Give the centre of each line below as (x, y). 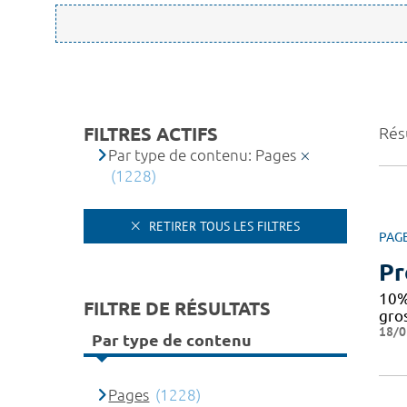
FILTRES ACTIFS (151, 134)
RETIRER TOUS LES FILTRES (223, 226)
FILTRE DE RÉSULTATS (177, 308)
